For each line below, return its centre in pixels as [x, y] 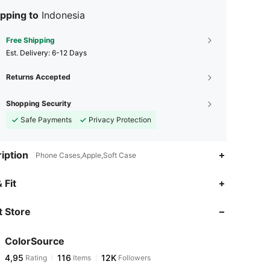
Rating [35, 258]
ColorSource [35, 241]
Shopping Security [39, 103]
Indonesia [63, 15]
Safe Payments [46, 120]
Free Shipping [30, 40]
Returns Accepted [38, 77]
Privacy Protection [120, 120]
